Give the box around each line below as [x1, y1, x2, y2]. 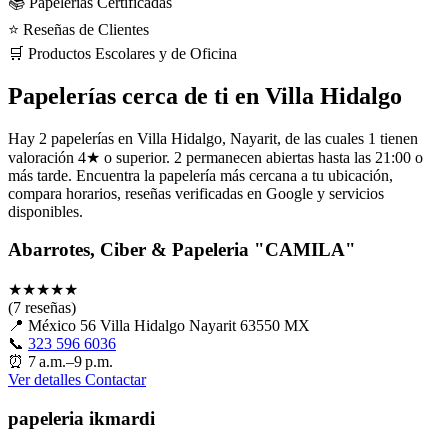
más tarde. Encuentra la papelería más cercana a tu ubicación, [8, 166, 393, 184]
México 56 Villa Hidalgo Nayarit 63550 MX [28, 317, 310, 335]
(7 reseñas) [8, 299, 76, 317]
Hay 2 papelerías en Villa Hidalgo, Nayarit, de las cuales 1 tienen [8, 129, 418, 147]
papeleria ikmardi [8, 407, 155, 429]
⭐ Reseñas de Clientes [8, 20, 149, 38]
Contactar [85, 371, 146, 389]
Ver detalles [8, 371, 85, 389]
